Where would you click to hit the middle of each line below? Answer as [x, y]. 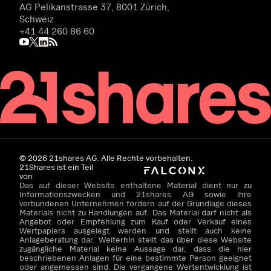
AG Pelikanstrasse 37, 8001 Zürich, [94, 7]
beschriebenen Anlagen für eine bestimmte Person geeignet [135, 257]
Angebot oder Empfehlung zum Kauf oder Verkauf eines [135, 221]
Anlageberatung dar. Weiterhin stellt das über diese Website [135, 239]
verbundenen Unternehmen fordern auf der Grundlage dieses [135, 203]
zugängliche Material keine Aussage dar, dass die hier [135, 248]
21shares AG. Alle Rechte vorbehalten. [120, 158]
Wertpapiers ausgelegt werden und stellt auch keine [135, 230]
